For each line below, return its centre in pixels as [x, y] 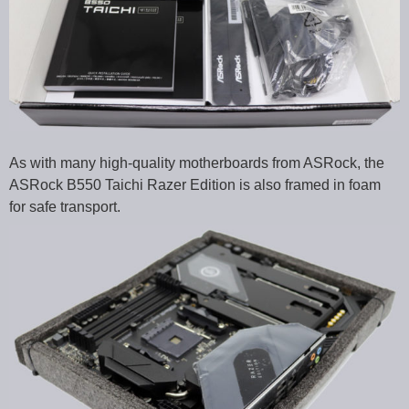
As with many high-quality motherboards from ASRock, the [197, 163]
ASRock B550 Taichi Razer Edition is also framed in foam [195, 184]
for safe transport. [65, 206]
